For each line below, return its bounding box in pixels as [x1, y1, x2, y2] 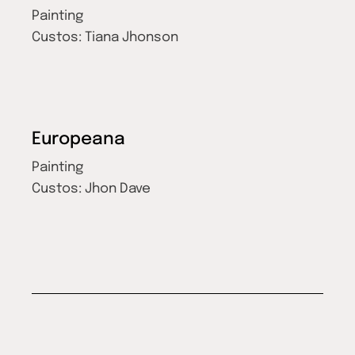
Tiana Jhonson [85, 31, 179, 45]
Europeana [32, 131, 126, 149]
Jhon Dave [85, 182, 151, 197]
